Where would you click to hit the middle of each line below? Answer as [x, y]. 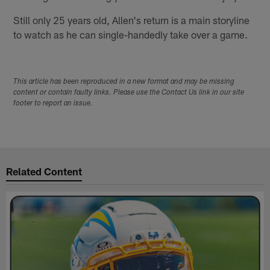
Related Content [44, 171]
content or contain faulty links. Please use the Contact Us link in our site [129, 93]
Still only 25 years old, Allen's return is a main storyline [132, 20]
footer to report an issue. [53, 103]
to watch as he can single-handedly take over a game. [131, 34]
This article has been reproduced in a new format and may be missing [124, 82]
